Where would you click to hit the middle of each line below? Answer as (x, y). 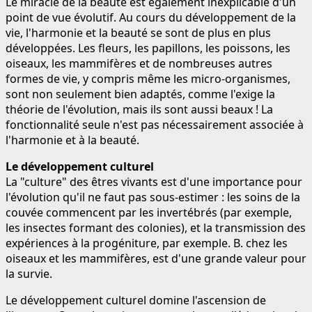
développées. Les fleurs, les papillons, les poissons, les (148, 48)
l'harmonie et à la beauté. (72, 140)
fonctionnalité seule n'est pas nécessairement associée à (155, 124)
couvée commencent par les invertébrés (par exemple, (149, 212)
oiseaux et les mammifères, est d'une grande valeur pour (156, 258)
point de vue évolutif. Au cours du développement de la (151, 17)
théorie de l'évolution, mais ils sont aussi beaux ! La (139, 109)
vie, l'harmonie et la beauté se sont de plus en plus (138, 32)
